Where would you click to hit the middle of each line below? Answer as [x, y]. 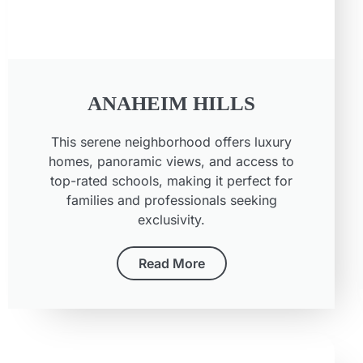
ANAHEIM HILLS [172, 104]
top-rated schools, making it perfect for [172, 181]
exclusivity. [172, 220]
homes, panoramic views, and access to [172, 162]
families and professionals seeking [171, 201]
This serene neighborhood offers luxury [172, 142]
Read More [171, 264]
